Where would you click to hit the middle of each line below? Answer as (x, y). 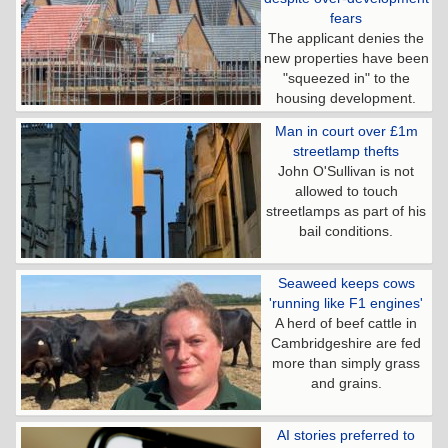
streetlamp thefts (346, 150)
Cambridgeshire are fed (346, 342)
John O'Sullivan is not (346, 170)
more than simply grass (346, 362)
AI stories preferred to (346, 434)
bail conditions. (346, 230)
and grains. (346, 382)
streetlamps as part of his (346, 210)
